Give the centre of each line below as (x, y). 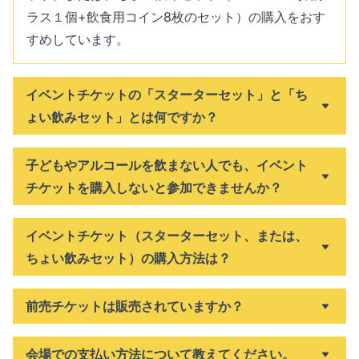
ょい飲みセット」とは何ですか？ (122, 117)
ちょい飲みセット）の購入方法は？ (128, 258)
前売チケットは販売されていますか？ (135, 306)
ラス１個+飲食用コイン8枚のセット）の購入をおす (176, 17)
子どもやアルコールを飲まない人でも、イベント (167, 165)
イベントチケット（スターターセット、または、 (167, 236)
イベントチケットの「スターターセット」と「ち (167, 95)
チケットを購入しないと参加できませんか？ (154, 188)
